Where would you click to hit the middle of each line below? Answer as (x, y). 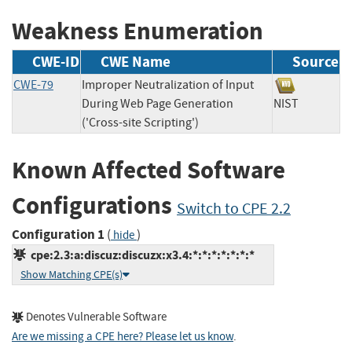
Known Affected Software (148, 170)
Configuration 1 (58, 234)
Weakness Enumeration (137, 31)
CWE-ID (56, 62)
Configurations (94, 206)
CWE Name (136, 62)
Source (315, 62)
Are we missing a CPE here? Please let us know (123, 336)
